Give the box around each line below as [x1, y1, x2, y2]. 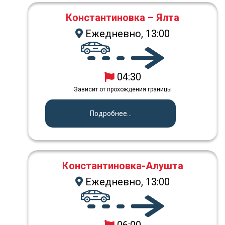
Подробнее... [89, 109, 132, 118]
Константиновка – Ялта [66, 11, 179, 24]
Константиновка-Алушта [62, 159, 183, 172]
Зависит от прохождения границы [73, 85, 172, 93]
